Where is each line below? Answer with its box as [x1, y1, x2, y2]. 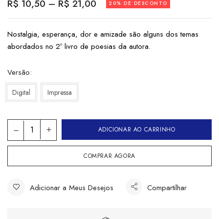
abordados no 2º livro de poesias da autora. [7, 41, 151, 52]
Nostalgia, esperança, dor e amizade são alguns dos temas [7, 29, 198, 40]
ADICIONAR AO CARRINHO [98, 125, 175, 134]
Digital [12, 87, 30, 97]
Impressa [47, 87, 72, 97]
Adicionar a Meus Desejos [30, 182, 113, 194]
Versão [7, 67, 30, 78]
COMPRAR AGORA [84, 152, 135, 161]
